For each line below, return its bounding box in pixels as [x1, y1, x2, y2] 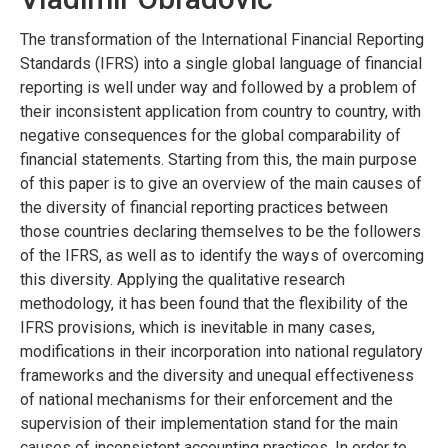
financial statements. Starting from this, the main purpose [20, 149, 417, 169]
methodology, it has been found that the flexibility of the [20, 293, 408, 313]
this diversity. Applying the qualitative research [20, 269, 345, 289]
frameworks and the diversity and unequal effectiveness [20, 365, 414, 385]
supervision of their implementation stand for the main [20, 413, 398, 433]
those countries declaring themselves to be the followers [20, 221, 421, 241]
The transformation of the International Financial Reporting [20, 29, 424, 49]
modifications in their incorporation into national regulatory [20, 341, 423, 361]
